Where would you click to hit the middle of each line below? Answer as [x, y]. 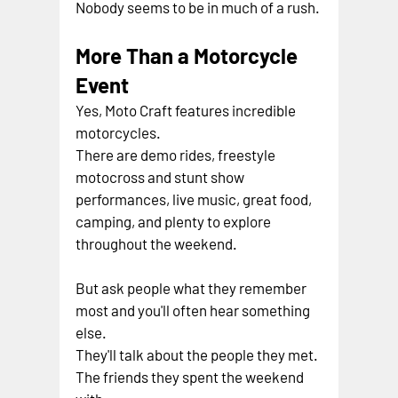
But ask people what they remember [193, 287]
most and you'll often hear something [195, 310]
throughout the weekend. [157, 243]
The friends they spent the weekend [191, 376]
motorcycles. [119, 132]
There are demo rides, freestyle [177, 154]
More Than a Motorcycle [189, 55]
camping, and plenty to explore [175, 221]
